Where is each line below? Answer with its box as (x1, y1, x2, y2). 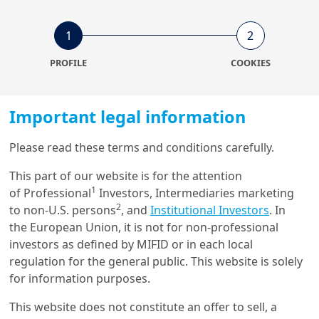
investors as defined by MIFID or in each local (9, 236, 253, 252)
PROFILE (50, 56, 88, 70)
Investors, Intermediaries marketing (96, 184, 294, 201)
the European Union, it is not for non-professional (9, 219, 278, 235)
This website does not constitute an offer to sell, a (9, 298, 277, 315)
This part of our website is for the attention (9, 167, 242, 184)
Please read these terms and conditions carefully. (9, 139, 274, 155)
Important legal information (9, 105, 246, 128)
